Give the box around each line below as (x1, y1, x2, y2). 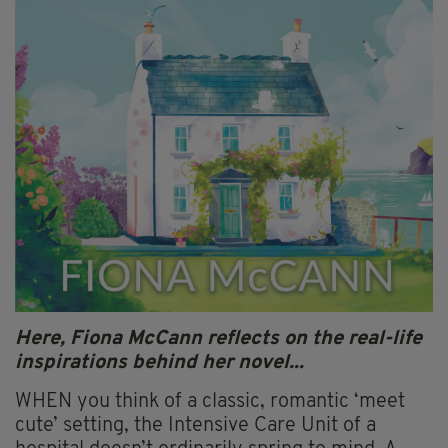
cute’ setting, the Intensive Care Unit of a (15, 415, 376, 436)
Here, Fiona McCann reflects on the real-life (15, 328, 422, 349)
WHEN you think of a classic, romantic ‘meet (15, 391, 405, 412)
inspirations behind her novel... (15, 352, 304, 373)
